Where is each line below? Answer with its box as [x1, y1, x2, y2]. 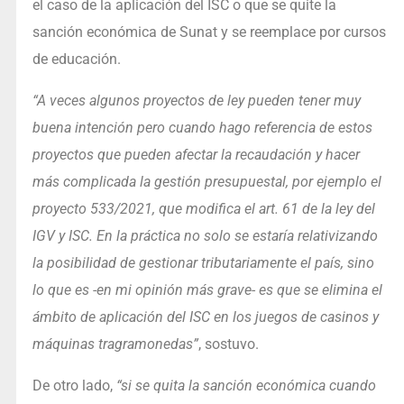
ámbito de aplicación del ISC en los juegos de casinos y [32, 308, 379, 326]
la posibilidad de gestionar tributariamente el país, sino [32, 254, 374, 272]
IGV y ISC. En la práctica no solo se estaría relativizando [32, 227, 378, 245]
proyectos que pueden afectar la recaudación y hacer [32, 146, 360, 164]
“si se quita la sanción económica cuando [115, 377, 376, 395]
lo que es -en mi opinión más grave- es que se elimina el [32, 281, 382, 299]
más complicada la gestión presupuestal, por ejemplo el [32, 173, 381, 191]
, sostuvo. [197, 335, 259, 353]
